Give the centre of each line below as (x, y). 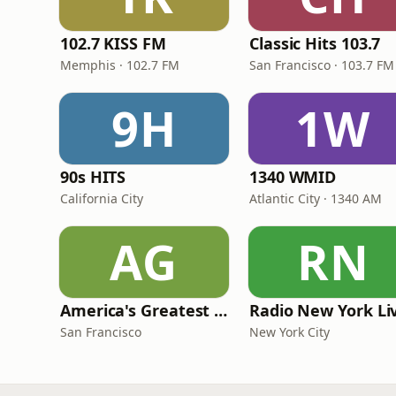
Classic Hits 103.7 (315, 43)
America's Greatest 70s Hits (221, 310)
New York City (289, 332)
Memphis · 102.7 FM (120, 65)
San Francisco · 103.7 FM (322, 65)
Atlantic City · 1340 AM (316, 198)
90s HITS (93, 177)
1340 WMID (293, 177)
